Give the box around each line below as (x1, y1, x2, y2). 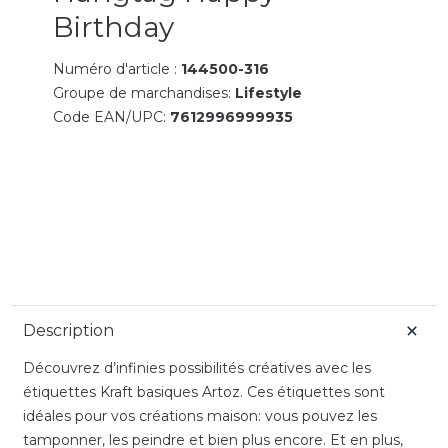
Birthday (53, 9, 175, 44)
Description (22, 320, 114, 340)
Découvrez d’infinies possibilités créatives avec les (22, 358, 371, 377)
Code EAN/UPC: (53, 107, 171, 126)
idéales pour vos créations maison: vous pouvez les (22, 406, 377, 425)
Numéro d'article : (53, 59, 182, 78)
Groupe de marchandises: (53, 83, 236, 102)
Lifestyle (235, 83, 303, 102)
